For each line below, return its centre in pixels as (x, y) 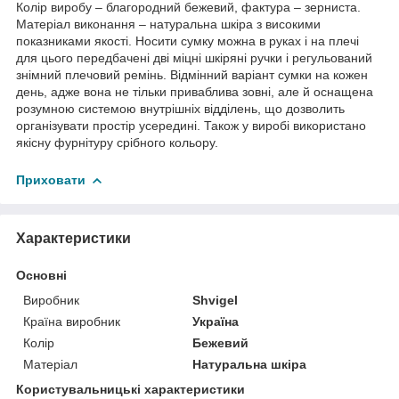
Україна (216, 321)
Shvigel (216, 300)
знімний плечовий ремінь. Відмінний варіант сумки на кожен (192, 74)
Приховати (51, 179)
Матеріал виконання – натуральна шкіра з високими (168, 24)
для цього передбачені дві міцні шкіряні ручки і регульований (194, 57)
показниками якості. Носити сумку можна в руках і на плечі (187, 41)
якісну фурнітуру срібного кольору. (117, 142)
